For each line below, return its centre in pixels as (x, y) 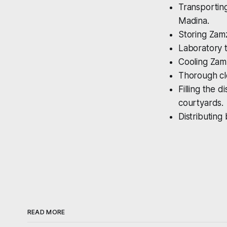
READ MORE (46, 212)
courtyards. (201, 103)
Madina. (194, 21)
